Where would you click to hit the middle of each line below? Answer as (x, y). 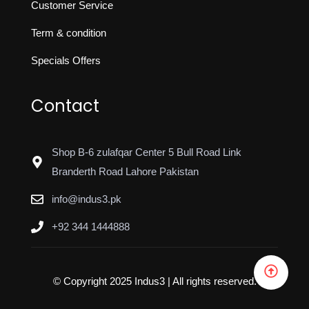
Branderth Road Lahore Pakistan (125, 171)
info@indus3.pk (86, 199)
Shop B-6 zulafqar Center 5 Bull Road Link (146, 152)
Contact (65, 106)
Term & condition (69, 32)
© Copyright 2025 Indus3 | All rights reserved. (154, 281)
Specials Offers (66, 60)
